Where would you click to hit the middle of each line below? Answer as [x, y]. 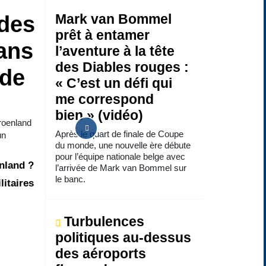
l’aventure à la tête [115, 51]
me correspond [104, 99]
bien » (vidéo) [99, 115]
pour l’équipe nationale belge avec [120, 156]
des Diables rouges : [122, 67]
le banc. [70, 179]
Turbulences [102, 222]
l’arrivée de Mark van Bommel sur [121, 168]
